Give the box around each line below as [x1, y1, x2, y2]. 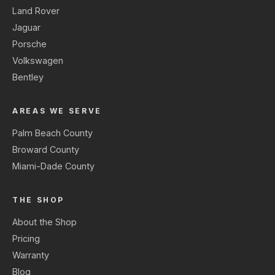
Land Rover [12, 6, 60, 17]
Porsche [12, 39, 47, 50]
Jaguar [12, 22, 41, 33]
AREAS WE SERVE [12, 106, 102, 116]
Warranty [12, 250, 49, 261]
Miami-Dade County [12, 161, 95, 172]
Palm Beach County [12, 128, 93, 139]
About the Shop [12, 217, 77, 228]
